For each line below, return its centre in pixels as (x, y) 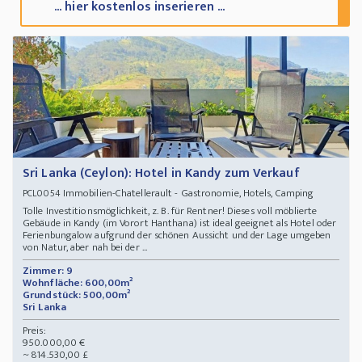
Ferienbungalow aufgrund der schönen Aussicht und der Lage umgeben (177, 236)
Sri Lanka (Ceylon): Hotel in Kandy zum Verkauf (161, 174)
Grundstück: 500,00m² (76, 295)
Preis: (34, 331)
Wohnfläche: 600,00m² (78, 283)
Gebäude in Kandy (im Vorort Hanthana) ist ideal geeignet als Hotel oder (180, 223)
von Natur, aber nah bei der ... (85, 248)
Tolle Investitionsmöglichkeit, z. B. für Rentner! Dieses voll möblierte (170, 211)
